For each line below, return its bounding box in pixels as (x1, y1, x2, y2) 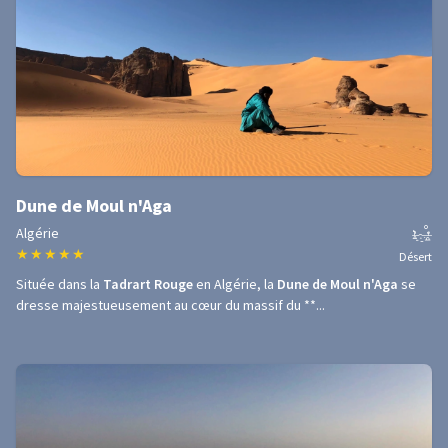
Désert (399, 249, 432, 264)
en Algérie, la (193, 275, 277, 293)
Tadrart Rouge (103, 275, 193, 293)
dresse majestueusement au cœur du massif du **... (16, 296, 325, 314)
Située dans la (16, 275, 103, 293)
